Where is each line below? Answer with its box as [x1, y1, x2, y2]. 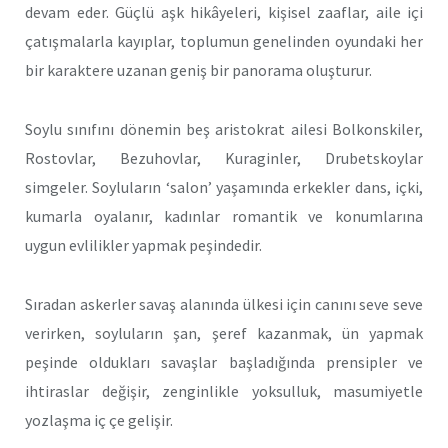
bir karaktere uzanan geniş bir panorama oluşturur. [25, 60, 372, 81]
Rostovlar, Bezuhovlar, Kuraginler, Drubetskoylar [25, 148, 423, 169]
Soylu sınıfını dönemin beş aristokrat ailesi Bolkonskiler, [25, 119, 423, 140]
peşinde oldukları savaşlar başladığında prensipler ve [25, 351, 423, 372]
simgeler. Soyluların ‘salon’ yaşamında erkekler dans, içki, [25, 177, 423, 198]
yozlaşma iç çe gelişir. [25, 409, 173, 430]
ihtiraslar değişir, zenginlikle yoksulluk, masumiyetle [25, 380, 423, 401]
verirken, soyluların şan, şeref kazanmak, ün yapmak [25, 322, 423, 343]
